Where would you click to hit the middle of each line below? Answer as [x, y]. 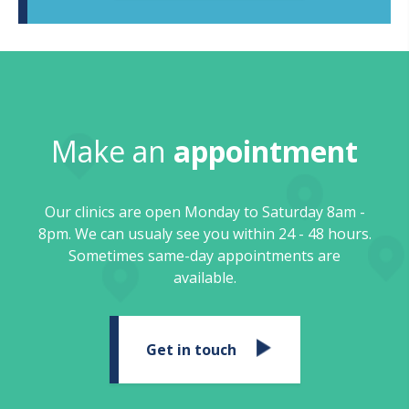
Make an [112, 151]
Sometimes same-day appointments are [204, 255]
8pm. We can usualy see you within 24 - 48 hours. [204, 233]
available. [204, 277]
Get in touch [191, 349]
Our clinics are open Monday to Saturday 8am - [204, 211]
